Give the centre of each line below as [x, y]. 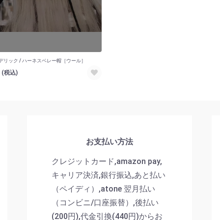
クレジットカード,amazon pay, [107, 161]
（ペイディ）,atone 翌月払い [103, 189]
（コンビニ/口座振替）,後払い [105, 202]
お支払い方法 [110, 142]
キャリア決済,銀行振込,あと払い [109, 175]
